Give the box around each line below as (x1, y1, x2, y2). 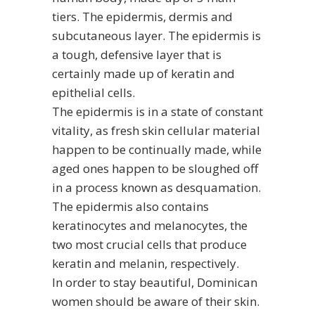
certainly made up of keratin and (52, 65, 235, 82)
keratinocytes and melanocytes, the (52, 217, 247, 233)
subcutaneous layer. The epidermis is (52, 27, 261, 44)
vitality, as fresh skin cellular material (52, 122, 260, 139)
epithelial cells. (52, 84, 135, 101)
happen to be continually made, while (52, 141, 262, 157)
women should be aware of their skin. (52, 292, 259, 309)
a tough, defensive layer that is (52, 46, 221, 63)
